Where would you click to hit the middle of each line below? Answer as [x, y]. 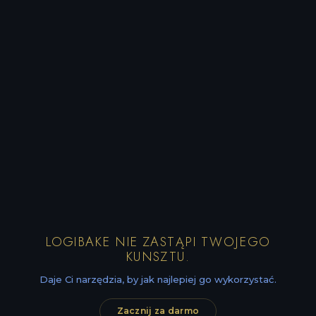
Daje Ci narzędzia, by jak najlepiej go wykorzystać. [158, 279]
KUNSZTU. [158, 257]
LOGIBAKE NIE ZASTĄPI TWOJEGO [158, 242]
